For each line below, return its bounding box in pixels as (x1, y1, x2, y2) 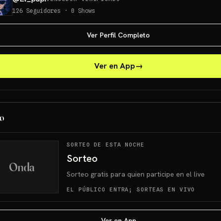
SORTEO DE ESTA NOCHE (67, 141, 145, 148)
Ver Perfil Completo (87, 31, 150, 39)
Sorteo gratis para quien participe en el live (67, 170, 205, 179)
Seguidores (26, 7, 61, 14)
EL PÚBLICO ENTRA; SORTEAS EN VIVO (67, 186, 195, 193)
